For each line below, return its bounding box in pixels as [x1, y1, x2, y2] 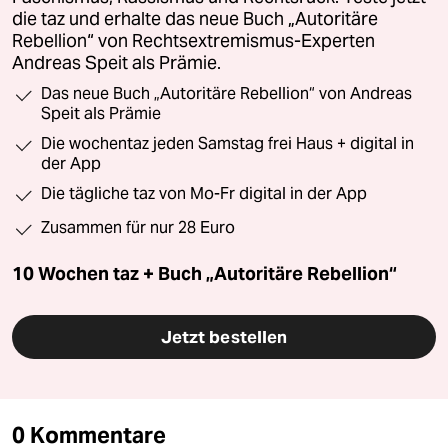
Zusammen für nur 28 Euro [41, 217, 235, 237]
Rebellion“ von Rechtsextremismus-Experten [12, 29, 375, 52]
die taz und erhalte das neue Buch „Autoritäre [12, 7, 378, 30]
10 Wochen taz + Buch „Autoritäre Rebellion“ [12, 261, 397, 285]
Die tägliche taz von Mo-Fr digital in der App [41, 183, 367, 203]
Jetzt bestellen [160, 325, 288, 348]
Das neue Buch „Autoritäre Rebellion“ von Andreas [41, 83, 412, 103]
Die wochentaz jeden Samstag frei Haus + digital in [41, 133, 414, 153]
